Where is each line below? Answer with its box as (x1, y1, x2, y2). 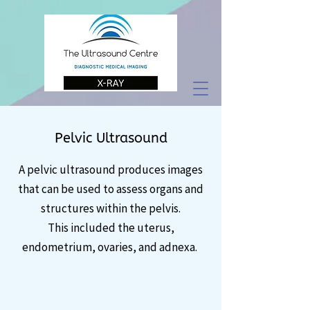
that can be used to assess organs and (18, 181, 203, 197)
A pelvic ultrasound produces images (19, 162, 203, 177)
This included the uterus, (47, 220, 174, 235)
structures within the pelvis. (41, 201, 181, 216)
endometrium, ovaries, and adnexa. (22, 239, 199, 255)
